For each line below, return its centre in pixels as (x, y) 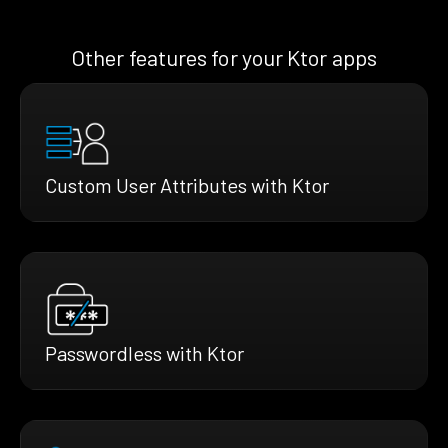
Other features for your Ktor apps (224, 56)
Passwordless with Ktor (144, 353)
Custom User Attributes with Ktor (187, 184)
